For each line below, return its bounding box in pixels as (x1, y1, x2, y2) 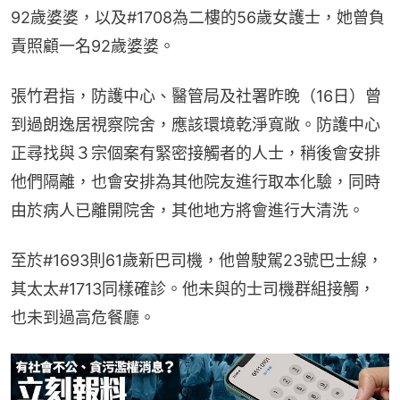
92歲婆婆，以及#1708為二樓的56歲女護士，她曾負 (11, 8, 385, 28)
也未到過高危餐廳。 (11, 308, 155, 328)
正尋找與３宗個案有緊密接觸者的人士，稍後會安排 (11, 144, 380, 163)
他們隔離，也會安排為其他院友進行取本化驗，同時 (11, 172, 380, 192)
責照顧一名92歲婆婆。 (11, 37, 175, 56)
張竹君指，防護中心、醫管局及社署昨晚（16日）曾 (11, 87, 381, 106)
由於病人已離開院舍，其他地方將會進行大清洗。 (11, 201, 364, 221)
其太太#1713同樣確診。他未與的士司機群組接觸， (11, 279, 375, 299)
